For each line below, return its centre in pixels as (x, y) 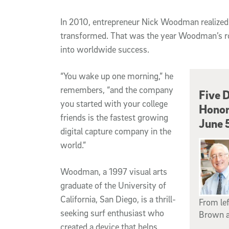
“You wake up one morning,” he (117, 76)
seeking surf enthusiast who (112, 213)
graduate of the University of (113, 185)
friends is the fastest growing (114, 117)
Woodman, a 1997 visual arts (114, 171)
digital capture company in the (116, 131)
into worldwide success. (105, 49)
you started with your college (114, 103)
